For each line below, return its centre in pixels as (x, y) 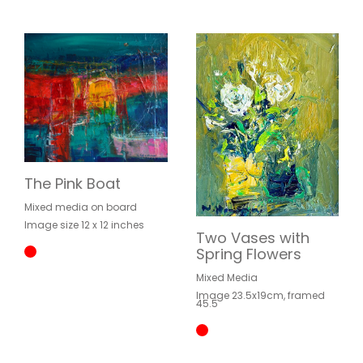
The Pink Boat (73, 184)
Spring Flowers (248, 254)
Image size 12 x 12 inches (84, 225)
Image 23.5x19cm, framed (260, 296)
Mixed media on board (81, 207)
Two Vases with (252, 238)
